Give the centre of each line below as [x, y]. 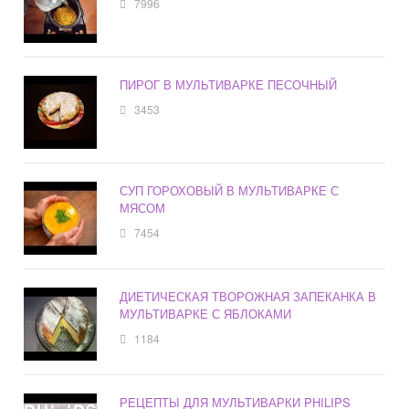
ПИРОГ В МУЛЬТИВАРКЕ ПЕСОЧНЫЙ [229, 85]
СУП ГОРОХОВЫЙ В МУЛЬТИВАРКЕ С [230, 191]
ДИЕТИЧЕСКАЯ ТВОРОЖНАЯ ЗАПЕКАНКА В [248, 297]
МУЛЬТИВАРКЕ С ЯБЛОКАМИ [206, 314]
